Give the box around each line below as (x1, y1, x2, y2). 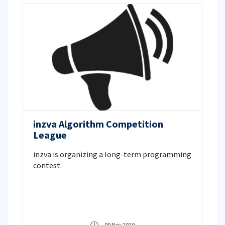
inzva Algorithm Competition (33, 118, 163, 131)
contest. (33, 160, 62, 171)
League (33, 129, 67, 142)
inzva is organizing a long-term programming (33, 149, 191, 160)
